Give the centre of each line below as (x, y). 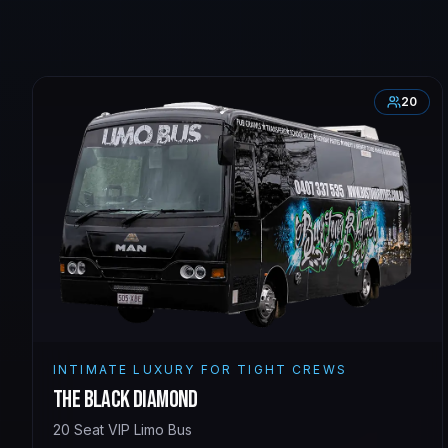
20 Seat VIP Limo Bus (122, 429)
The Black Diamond (125, 399)
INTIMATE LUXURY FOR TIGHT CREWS (200, 369)
